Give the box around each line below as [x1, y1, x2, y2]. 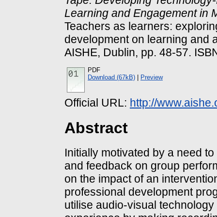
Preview [140, 74, 163, 81]
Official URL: [64, 96, 130, 109]
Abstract [64, 119, 128, 137]
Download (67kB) [88, 74, 135, 81]
